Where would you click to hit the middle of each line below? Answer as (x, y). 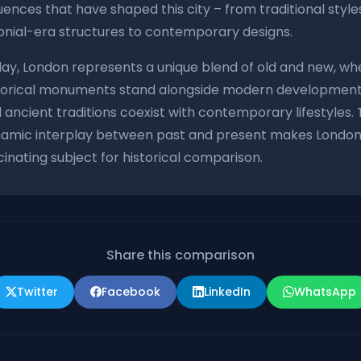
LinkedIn (227, 292)
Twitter (37, 292)
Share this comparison (180, 255)
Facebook (131, 292)
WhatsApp (325, 292)
